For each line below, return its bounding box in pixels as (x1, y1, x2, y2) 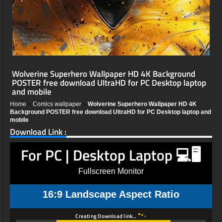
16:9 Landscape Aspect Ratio (43, 189, 179, 200)
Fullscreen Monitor (78, 167, 144, 176)
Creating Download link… (75, 212, 138, 221)
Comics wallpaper (33, 101, 81, 108)
